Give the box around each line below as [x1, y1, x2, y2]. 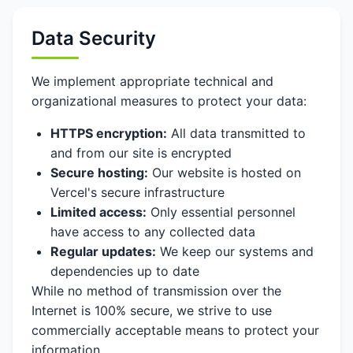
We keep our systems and [156, 243, 314, 259]
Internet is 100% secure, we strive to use [32, 303, 272, 318]
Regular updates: [50, 243, 156, 259]
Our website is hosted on [148, 165, 301, 180]
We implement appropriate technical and [32, 73, 273, 89]
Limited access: [50, 204, 147, 220]
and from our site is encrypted [50, 145, 232, 161]
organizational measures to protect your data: [32, 93, 307, 109]
